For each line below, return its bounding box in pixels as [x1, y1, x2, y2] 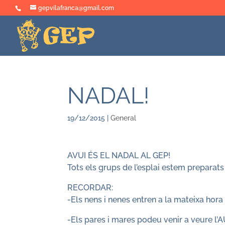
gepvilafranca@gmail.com [38, 5, 114, 12]
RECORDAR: [67, 183, 114, 192]
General [110, 114, 137, 122]
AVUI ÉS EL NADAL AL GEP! [67, 151, 171, 160]
